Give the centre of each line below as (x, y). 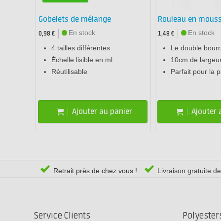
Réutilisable (69, 72)
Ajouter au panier (102, 111)
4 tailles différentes (81, 48)
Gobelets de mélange (75, 20)
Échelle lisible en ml (82, 60)
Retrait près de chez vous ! (94, 171)
